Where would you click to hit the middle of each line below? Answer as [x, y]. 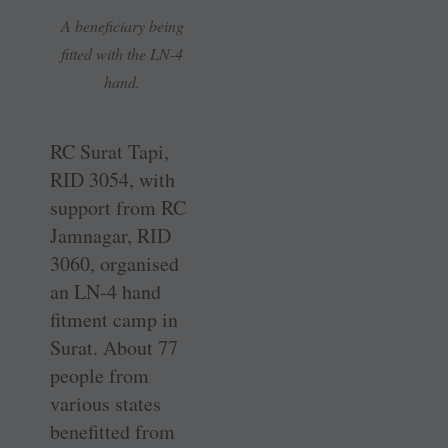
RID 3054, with [112, 180]
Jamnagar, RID [110, 236]
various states [105, 404]
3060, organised [114, 264]
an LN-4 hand [105, 292]
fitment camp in [114, 320]
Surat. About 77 [114, 348]
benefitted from [112, 432]
